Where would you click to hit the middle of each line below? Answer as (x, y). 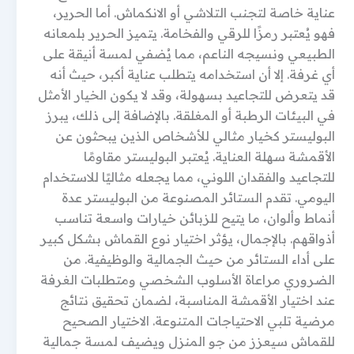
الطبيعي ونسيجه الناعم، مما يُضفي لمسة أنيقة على (189, 54)
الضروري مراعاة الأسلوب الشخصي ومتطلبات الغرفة (188, 280)
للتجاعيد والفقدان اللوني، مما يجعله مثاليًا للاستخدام (189, 177)
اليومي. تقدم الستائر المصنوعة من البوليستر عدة (198, 198)
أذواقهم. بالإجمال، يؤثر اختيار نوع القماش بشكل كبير (188, 239)
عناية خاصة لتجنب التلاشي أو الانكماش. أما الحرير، (194, 13)
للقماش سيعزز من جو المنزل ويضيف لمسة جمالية (189, 341)
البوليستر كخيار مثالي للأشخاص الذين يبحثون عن (195, 136)
